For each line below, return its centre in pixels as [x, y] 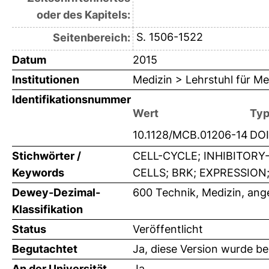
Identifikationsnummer [71, 100]
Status [29, 229]
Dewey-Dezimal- [56, 193]
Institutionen [46, 80]
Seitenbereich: [91, 38]
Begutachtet [45, 249]
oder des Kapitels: [83, 15]
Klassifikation [47, 210]
